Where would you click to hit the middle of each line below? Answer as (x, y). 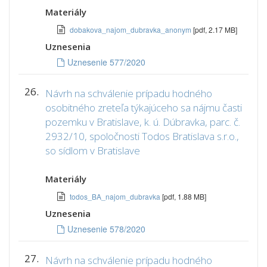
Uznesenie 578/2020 (106, 229)
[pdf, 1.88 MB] (184, 196)
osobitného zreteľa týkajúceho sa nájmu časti (144, 108)
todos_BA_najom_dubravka (116, 196)
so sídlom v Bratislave (93, 150)
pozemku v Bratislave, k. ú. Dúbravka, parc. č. (143, 122)
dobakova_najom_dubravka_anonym (131, 30)
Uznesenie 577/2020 (106, 62)
